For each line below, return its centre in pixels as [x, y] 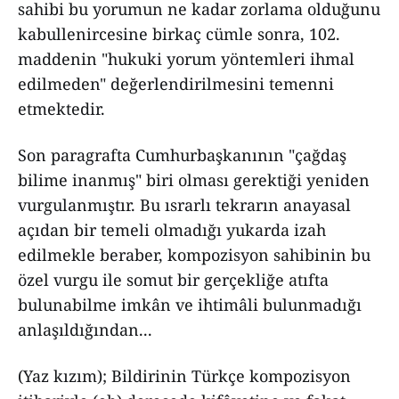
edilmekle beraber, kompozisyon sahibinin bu [194, 255]
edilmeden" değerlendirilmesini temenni [176, 84]
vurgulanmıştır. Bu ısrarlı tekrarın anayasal [184, 205]
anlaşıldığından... [85, 330]
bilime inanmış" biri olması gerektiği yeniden [194, 180]
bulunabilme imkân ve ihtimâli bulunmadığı [190, 305]
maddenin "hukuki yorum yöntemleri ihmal [186, 59]
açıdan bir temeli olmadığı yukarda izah [172, 230]
